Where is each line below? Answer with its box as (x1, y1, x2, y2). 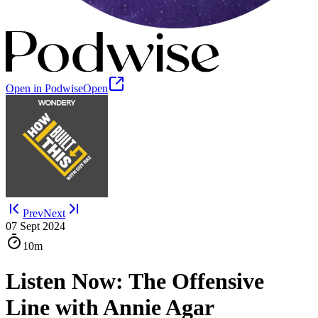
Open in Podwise (6, 82, 83, 95)
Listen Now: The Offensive (6, 268, 264, 294)
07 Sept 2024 (6, 220, 65, 233)
